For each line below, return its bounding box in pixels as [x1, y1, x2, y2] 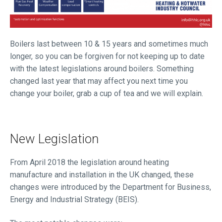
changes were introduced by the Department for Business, [10, 182, 211, 192]
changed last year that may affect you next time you [10, 76, 188, 86]
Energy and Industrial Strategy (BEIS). [10, 195, 139, 205]
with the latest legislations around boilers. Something [10, 63, 194, 73]
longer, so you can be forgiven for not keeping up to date [10, 51, 205, 61]
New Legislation [10, 131, 99, 147]
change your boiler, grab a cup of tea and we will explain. [10, 88, 203, 98]
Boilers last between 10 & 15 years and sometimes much [10, 39, 208, 49]
